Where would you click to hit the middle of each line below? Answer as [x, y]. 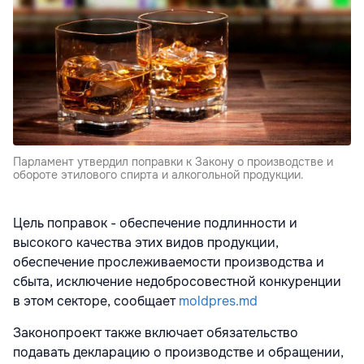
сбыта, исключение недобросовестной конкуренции [177, 282]
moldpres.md [218, 301]
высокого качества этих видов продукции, [146, 243]
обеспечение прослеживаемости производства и [169, 262]
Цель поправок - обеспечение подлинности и [155, 223]
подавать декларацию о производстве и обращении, [178, 353]
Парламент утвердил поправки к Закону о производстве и [173, 162]
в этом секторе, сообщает [96, 301]
